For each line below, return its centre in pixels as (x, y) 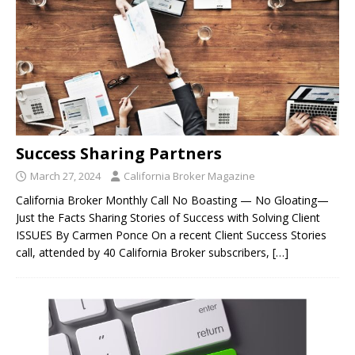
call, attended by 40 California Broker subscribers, (144, 252)
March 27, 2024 (65, 176)
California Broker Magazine (189, 176)
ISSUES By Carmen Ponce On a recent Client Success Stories (171, 235)
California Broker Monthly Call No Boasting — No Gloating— (172, 200)
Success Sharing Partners (119, 153)
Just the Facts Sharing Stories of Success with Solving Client (168, 217)
